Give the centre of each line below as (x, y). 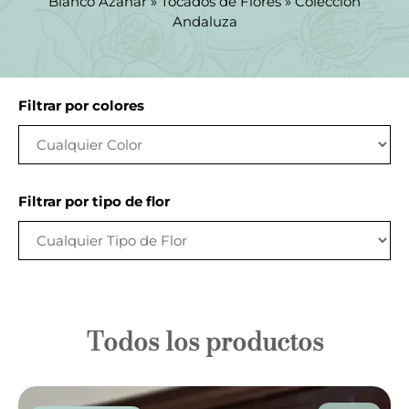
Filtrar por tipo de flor (94, 201)
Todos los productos (204, 341)
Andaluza (204, 21)
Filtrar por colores (81, 105)
